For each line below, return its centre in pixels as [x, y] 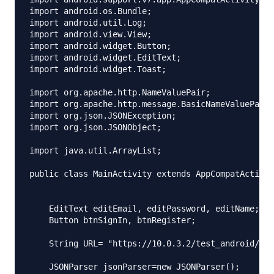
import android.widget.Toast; [98, 69]
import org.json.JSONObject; [95, 127]
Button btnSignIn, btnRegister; [113, 220]
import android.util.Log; [88, 22]
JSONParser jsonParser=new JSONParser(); [135, 266]
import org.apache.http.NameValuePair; [120, 92]
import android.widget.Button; [100, 46]
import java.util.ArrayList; [95, 150]
